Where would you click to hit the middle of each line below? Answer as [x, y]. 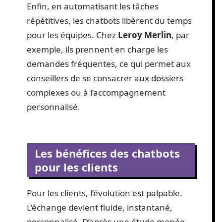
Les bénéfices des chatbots [107, 153]
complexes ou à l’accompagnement [96, 92]
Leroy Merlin [145, 35]
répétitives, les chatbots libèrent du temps [109, 21]
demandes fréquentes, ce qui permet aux [109, 64]
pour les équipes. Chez [72, 35]
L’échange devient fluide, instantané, [100, 207]
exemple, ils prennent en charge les [97, 49]
